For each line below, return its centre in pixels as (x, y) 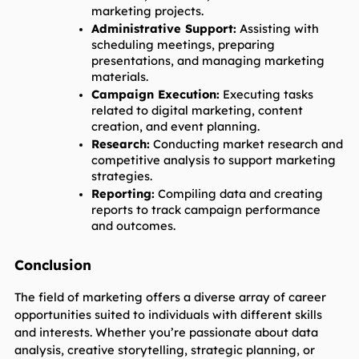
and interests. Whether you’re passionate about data (166, 333)
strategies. (121, 176)
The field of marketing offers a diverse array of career (170, 297)
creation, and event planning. (175, 127)
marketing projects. (147, 11)
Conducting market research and (246, 144)
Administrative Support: (163, 29)
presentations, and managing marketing (208, 61)
